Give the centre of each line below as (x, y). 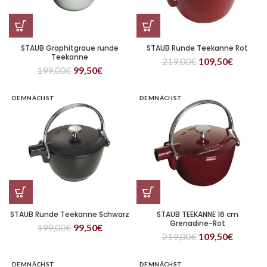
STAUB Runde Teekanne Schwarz (70, 214)
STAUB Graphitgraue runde (70, 48)
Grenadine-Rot (197, 223)
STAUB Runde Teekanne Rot (197, 48)
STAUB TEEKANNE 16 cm (197, 214)
